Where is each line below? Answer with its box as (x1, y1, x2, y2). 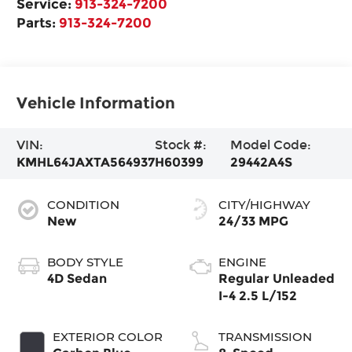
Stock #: (155, 137, 207, 152)
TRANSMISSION (218, 328, 312, 344)
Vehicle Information (16, 93, 176, 112)
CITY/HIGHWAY (218, 196, 310, 212)
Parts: (16, 13, 60, 31)
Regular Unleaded (218, 270, 335, 286)
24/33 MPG (218, 213, 288, 229)
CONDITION (47, 196, 120, 212)
